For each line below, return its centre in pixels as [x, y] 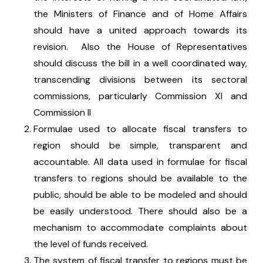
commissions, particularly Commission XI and [140, 96]
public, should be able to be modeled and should [140, 195]
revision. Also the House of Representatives [140, 47]
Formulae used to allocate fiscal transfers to [140, 129]
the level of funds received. [90, 244]
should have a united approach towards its [140, 30]
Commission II [62, 112]
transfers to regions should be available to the [140, 178]
